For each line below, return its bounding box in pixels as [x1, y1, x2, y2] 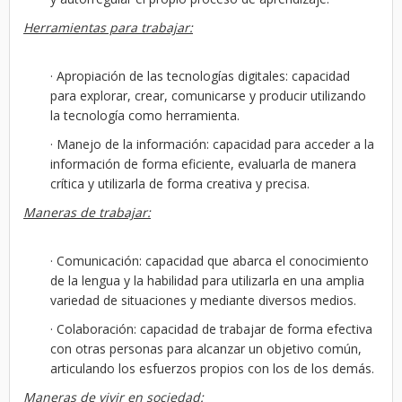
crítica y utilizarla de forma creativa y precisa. [50, 175, 310, 192]
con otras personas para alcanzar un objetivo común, [50, 340, 362, 357]
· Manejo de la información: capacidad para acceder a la [50, 135, 374, 153]
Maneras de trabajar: [23, 204, 151, 221]
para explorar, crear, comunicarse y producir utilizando [50, 87, 366, 104]
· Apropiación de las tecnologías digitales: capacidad [50, 67, 350, 84]
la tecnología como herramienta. [50, 107, 240, 124]
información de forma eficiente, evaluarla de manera [50, 155, 356, 172]
